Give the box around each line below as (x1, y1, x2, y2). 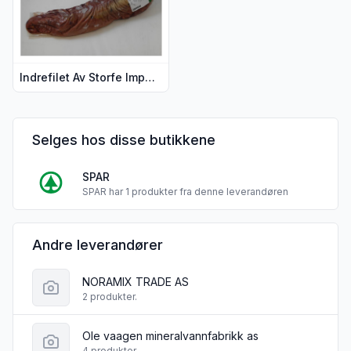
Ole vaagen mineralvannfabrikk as (82, 328, 259, 342)
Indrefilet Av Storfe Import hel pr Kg (145, 70, 155, 84)
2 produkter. (82, 290, 137, 302)
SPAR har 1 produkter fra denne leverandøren (82, 185, 288, 197)
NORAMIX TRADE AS (82, 274, 189, 288)
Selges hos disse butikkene (32, 131, 215, 148)
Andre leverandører (32, 236, 163, 253)
